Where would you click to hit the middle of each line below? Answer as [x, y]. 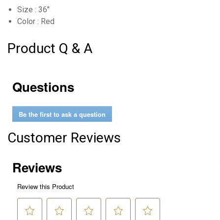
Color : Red [36, 21]
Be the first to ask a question [62, 114]
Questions [43, 87]
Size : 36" [33, 10]
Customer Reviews [64, 138]
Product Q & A [50, 48]
